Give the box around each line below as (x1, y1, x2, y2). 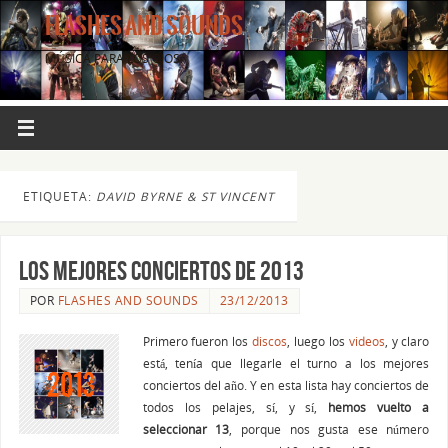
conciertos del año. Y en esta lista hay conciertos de (142, 377, 430, 394)
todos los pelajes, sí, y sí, (142, 399, 329, 416)
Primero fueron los (142, 333, 253, 350)
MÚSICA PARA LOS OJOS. (45, 50, 183, 66)
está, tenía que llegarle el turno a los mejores (142, 355, 430, 372)
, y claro (384, 333, 430, 350)
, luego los (287, 333, 349, 350)
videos (348, 333, 385, 350)
